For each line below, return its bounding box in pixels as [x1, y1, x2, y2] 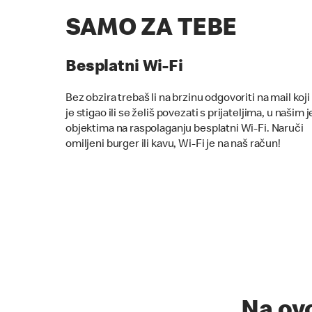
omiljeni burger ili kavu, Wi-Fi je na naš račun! [65, 139, 281, 150]
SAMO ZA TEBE [65, 17, 237, 42]
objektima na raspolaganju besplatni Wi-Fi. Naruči [65, 123, 304, 135]
